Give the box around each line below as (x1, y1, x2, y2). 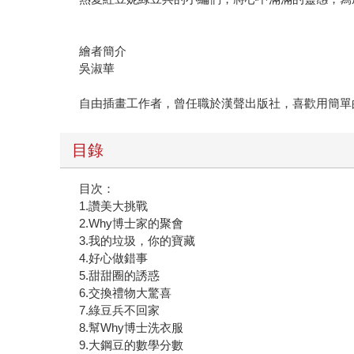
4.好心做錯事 (79, 250, 149, 265)
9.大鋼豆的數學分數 (79, 337, 184, 352)
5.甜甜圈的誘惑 (79, 268, 160, 282)
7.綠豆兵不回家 (79, 303, 160, 317)
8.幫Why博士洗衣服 (79, 320, 184, 334)
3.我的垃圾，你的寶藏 (79, 233, 196, 247)
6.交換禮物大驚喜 (79, 285, 172, 299)
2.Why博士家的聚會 (79, 216, 184, 230)
